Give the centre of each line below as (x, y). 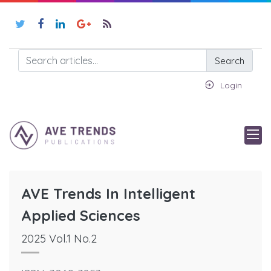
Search (230, 60)
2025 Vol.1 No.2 (59, 239)
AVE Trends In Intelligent (108, 194)
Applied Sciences (81, 215)
